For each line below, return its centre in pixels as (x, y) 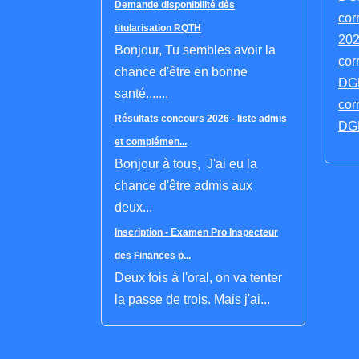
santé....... (141, 94)
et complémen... (151, 142)
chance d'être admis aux (184, 186)
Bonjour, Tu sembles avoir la (195, 50)
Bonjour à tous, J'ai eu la (186, 164)
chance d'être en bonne (181, 72)
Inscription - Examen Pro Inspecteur (196, 233)
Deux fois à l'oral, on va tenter (198, 278)
